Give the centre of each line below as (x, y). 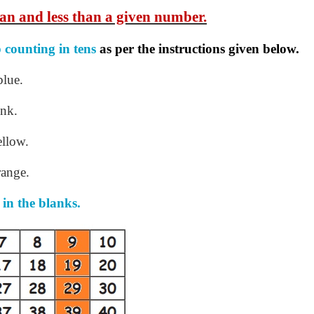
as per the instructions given (178, 49)
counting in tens (50, 49)
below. (281, 49)
